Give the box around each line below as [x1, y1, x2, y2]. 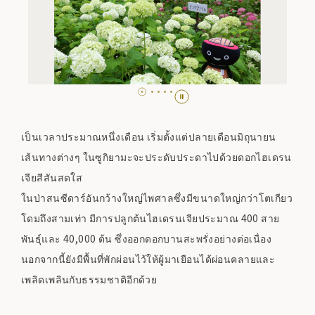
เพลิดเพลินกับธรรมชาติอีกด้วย [21, 272, 157, 287]
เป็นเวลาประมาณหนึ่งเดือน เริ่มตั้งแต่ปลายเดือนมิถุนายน [21, 129, 276, 144]
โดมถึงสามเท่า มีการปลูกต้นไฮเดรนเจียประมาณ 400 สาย [21, 211, 280, 226]
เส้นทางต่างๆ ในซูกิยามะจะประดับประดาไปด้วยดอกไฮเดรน [21, 150, 292, 165]
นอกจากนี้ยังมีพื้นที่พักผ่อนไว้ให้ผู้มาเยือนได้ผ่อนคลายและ [21, 252, 276, 266]
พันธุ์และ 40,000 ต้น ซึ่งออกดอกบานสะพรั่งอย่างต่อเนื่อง [21, 231, 272, 246]
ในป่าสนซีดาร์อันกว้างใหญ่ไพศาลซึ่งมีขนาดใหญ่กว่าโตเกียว [21, 191, 293, 205]
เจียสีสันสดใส [21, 170, 83, 185]
